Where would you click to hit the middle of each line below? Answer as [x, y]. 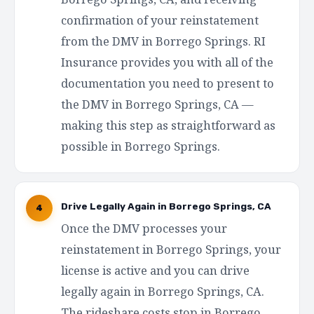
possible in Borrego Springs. [141, 146]
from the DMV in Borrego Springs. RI [163, 41]
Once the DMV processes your [144, 228]
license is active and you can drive [155, 270]
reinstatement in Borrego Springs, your [171, 249]
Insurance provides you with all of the [167, 62]
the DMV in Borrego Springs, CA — [157, 104]
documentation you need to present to [168, 83]
